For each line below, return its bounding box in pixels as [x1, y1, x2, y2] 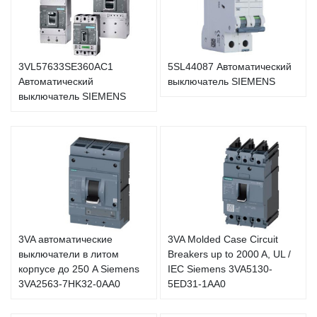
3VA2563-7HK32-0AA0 [18, 277, 120, 289]
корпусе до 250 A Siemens [18, 263, 139, 275]
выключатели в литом [18, 248, 119, 260]
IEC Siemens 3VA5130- [168, 263, 272, 275]
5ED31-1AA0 [168, 277, 226, 289]
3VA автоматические [18, 233, 113, 245]
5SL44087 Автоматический [168, 61, 292, 73]
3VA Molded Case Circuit [168, 233, 278, 245]
